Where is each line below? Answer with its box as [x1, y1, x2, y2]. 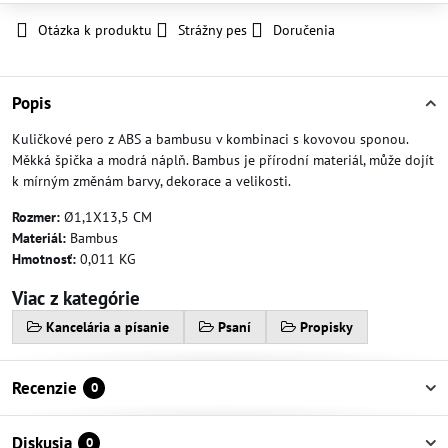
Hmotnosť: [12, 250, 76, 268]
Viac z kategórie [12, 285, 140, 310]
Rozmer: [12, 208, 60, 226]
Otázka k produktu [38, 21, 152, 39]
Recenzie [12, 377, 77, 399]
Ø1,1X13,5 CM [60, 208, 152, 226]
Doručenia [273, 21, 335, 39]
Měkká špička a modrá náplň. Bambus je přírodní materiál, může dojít [12, 151, 434, 169]
